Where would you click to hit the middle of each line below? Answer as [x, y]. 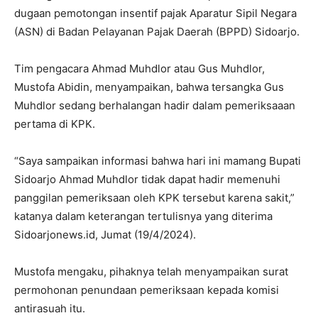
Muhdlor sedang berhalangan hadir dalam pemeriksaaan [155, 105]
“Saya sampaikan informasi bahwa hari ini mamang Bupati [158, 160]
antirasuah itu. [50, 308]
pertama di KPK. [55, 124]
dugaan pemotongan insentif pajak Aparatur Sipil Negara [155, 13]
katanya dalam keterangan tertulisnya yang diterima [143, 216]
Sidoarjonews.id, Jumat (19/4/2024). [105, 234]
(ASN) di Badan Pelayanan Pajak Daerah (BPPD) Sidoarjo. [157, 31]
